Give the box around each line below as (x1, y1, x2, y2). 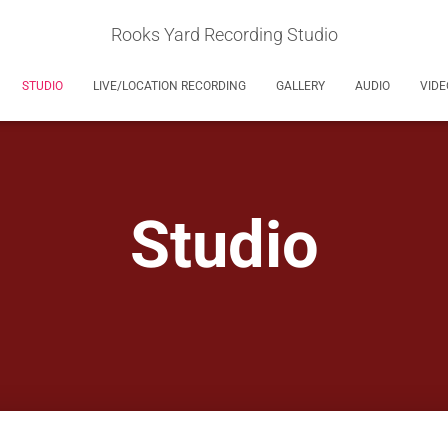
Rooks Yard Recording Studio (110, 24, 338, 45)
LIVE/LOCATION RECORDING (92, 79, 246, 93)
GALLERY (275, 79, 325, 93)
